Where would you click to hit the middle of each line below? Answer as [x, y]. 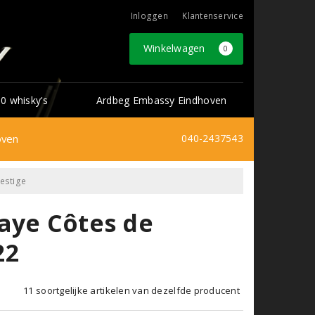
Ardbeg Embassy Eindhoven [161, 100]
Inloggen [149, 16]
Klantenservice [213, 16]
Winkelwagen [175, 48]
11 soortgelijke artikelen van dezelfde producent [131, 290]
